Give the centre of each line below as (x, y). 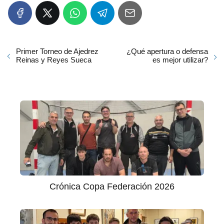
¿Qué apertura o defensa (167, 51)
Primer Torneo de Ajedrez (57, 51)
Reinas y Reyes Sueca (54, 59)
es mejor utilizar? (180, 59)
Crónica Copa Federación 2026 (112, 186)
